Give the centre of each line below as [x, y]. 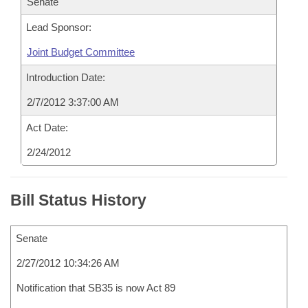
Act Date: [47, 128]
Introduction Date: [66, 77]
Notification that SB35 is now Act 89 [96, 288]
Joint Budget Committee [81, 52]
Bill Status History [78, 200]
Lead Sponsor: [59, 27]
